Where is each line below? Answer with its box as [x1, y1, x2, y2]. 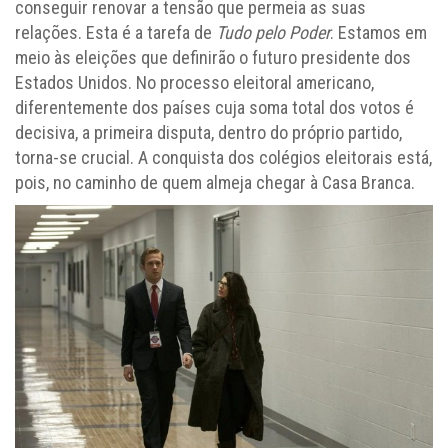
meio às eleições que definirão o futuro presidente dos [15, 47, 411, 69]
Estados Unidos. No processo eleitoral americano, [15, 72, 374, 94]
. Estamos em [330, 22, 427, 44]
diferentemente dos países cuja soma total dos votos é [15, 97, 414, 119]
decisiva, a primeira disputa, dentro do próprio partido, [15, 122, 402, 144]
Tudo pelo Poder [216, 22, 330, 44]
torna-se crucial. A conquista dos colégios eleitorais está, [15, 147, 432, 169]
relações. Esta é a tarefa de [15, 22, 216, 44]
